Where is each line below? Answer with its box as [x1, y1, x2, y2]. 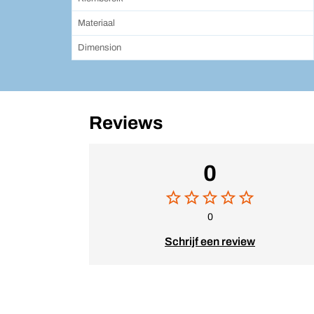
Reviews [89, 113, 163, 132]
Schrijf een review [165, 235, 255, 247]
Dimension [78, 43, 121, 53]
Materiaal [78, 18, 115, 28]
